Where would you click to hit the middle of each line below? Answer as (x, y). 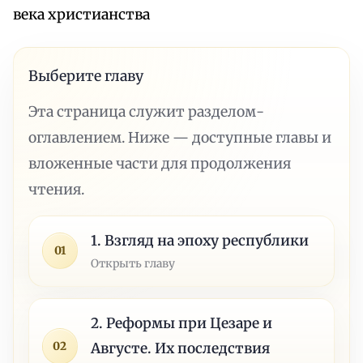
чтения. (57, 189)
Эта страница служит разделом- (147, 111)
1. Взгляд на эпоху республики (200, 240)
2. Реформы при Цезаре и (182, 323)
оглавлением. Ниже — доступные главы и (180, 137)
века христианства (81, 15)
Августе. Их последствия (181, 348)
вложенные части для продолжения (160, 163)
